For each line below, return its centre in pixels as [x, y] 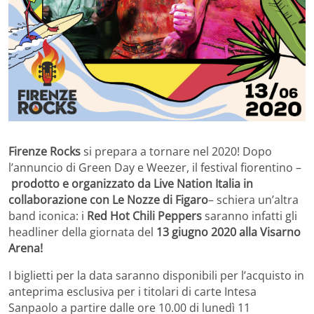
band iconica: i [48, 216]
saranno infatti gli [251, 216]
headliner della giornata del [82, 232]
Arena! [26, 248]
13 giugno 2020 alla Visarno [228, 232]
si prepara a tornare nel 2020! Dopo [176, 151]
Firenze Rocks [45, 151]
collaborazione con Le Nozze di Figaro [108, 199]
